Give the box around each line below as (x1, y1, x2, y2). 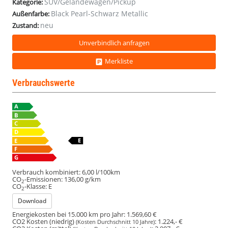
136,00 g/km (64, 175, 101, 184)
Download (18, 196, 46, 206)
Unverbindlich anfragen (78, 38, 150, 47)
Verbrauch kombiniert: (12, 167, 80, 177)
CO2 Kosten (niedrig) (12, 217, 76, 226)
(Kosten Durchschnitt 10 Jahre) (76, 218, 155, 226)
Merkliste (104, 56, 133, 66)
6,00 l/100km (82, 167, 120, 177)
